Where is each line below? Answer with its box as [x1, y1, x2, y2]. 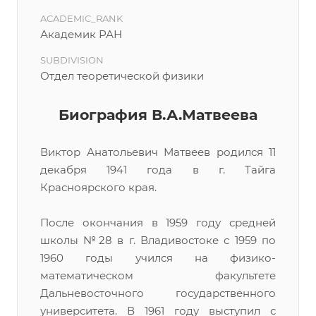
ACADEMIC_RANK [40, 13, 123, 24]
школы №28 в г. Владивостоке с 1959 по [40, 233, 276, 247]
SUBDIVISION [40, 54, 104, 66]
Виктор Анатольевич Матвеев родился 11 [40, 145, 276, 159]
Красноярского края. [40, 181, 157, 194]
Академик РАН [40, 28, 122, 41]
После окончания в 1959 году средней [40, 216, 276, 229]
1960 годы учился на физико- [40, 251, 276, 265]
